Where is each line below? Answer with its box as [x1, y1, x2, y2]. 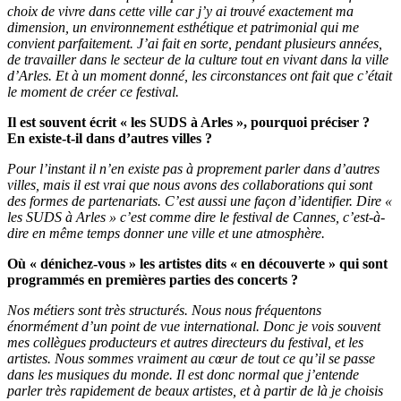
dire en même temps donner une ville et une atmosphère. [7, 226, 325, 242]
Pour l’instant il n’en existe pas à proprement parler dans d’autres [7, 161, 380, 177]
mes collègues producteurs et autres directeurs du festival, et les [7, 335, 363, 351]
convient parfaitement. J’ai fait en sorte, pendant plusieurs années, [7, 36, 382, 52]
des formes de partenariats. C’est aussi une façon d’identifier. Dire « [7, 193, 392, 209]
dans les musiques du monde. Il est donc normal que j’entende [7, 367, 359, 383]
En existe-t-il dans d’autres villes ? [7, 131, 212, 147]
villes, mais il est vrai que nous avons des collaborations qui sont [7, 177, 372, 193]
